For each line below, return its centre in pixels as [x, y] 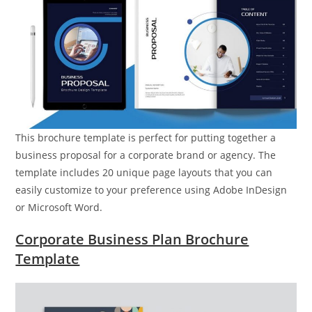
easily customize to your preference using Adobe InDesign [151, 189]
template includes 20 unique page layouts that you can [144, 172]
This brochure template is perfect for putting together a [146, 137]
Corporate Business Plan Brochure [132, 239]
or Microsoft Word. [59, 207]
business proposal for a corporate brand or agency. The [146, 155]
